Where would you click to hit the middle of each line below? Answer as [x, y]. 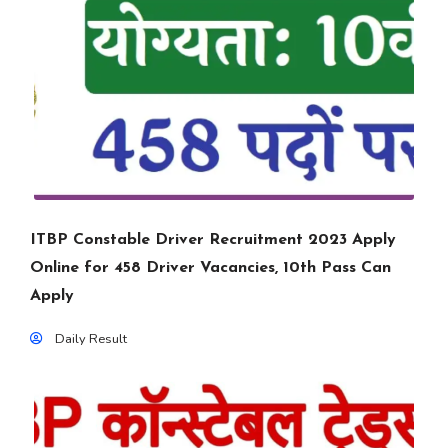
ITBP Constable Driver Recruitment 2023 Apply [213, 240]
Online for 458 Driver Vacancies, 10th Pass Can [210, 268]
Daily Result [91, 339]
